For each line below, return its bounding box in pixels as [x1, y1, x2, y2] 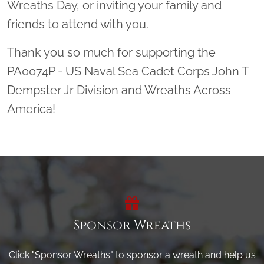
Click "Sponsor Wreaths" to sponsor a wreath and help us [8, 249, 256, 260]
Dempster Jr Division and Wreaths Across [7, 82, 231, 97]
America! [7, 101, 55, 116]
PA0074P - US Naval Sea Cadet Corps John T [7, 64, 248, 78]
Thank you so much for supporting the [7, 45, 216, 60]
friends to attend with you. [7, 16, 148, 31]
